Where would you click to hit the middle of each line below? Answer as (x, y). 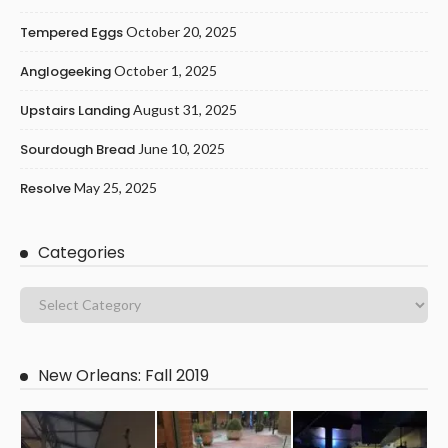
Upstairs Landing (75, 110)
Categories (81, 252)
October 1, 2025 (165, 70)
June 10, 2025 (181, 148)
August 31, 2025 (185, 109)
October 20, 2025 (181, 31)
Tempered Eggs (71, 32)
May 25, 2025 (115, 187)
